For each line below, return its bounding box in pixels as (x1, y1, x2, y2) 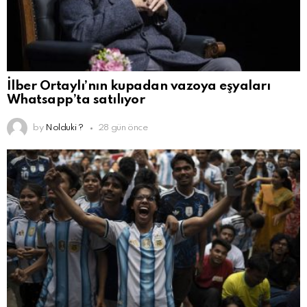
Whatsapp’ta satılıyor (7, 93, 145, 107)
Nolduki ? (45, 123, 84, 133)
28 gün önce (97, 123, 148, 133)
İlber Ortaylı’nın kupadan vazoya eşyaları (7, 79, 271, 93)
